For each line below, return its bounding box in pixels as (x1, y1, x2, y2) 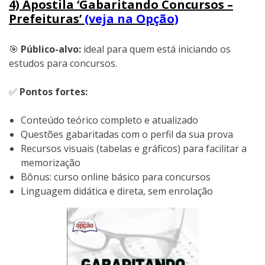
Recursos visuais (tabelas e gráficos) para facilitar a (21, 141, 247, 155)
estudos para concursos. (9, 56, 117, 70)
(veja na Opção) (85, 11, 179, 27)
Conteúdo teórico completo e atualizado (21, 113, 198, 127)
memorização (21, 156, 80, 169)
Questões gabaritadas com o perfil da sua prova (21, 127, 233, 141)
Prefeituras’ (9, 11, 85, 27)
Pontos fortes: (20, 85, 88, 98)
